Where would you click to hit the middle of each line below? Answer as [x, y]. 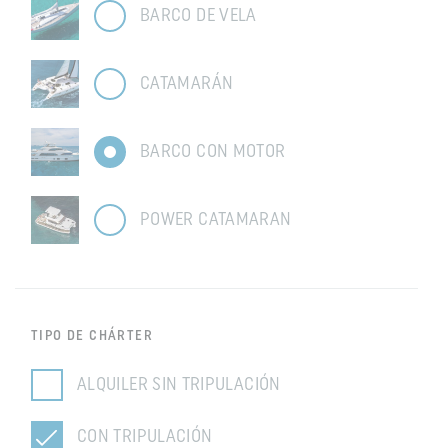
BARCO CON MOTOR [213, 152]
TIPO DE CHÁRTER [92, 336]
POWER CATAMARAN [216, 220]
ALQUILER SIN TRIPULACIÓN [179, 385]
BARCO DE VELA [198, 16]
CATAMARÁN [187, 84]
